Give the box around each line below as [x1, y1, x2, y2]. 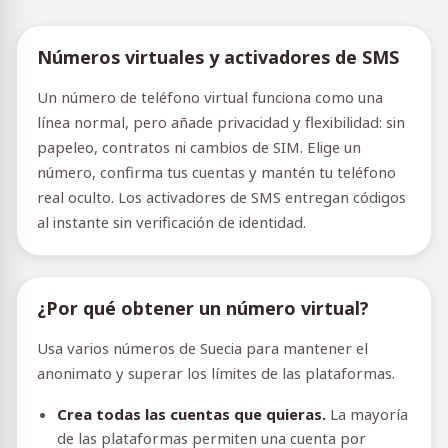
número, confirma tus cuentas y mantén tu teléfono [37, 162, 396, 182]
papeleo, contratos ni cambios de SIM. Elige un [37, 137, 361, 157]
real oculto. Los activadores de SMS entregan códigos [37, 187, 406, 207]
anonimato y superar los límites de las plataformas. [37, 363, 395, 383]
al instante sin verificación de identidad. [37, 212, 306, 232]
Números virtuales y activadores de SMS [37, 45, 399, 69]
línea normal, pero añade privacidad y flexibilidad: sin [37, 112, 405, 132]
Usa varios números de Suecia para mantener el [37, 338, 368, 358]
